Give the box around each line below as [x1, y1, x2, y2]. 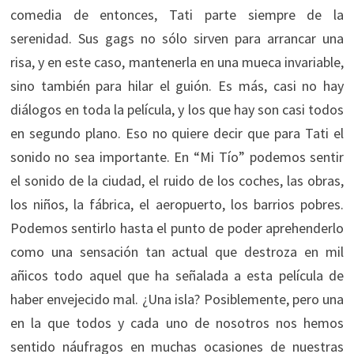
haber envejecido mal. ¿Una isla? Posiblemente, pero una [9, 289, 345, 308]
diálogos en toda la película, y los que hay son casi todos [9, 100, 345, 119]
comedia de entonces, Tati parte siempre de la [9, 5, 345, 24]
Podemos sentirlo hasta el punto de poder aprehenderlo [9, 218, 345, 237]
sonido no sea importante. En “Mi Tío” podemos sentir [9, 147, 345, 166]
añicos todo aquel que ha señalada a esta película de [9, 265, 345, 284]
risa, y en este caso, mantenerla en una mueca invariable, [9, 52, 345, 71]
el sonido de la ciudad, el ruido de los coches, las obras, [9, 171, 345, 190]
